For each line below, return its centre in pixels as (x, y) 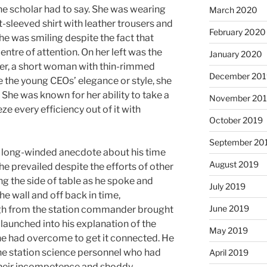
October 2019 (236, 120)
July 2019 (227, 187)
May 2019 (228, 231)
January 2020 (235, 54)
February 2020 (237, 32)
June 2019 (229, 209)
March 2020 (233, 10)
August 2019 (234, 164)
